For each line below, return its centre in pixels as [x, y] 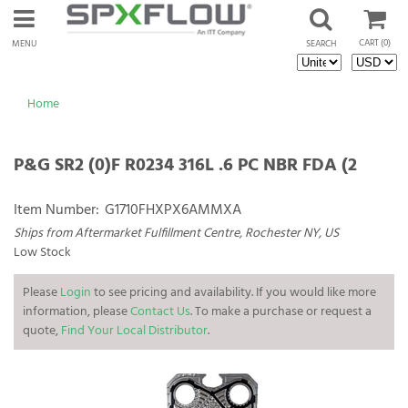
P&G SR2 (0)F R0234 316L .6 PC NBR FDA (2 [185, 166]
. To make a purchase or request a [281, 312]
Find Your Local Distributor [134, 331]
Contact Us [160, 312]
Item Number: [56, 210]
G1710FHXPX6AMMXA [173, 210]
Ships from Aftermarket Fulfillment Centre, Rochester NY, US [176, 234]
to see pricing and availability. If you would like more [234, 293]
